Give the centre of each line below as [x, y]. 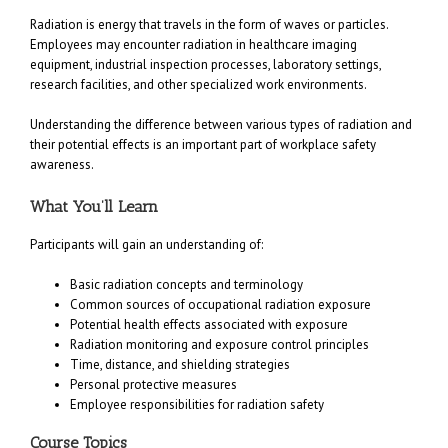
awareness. [62, 165]
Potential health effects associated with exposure [209, 325]
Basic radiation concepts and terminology [186, 285]
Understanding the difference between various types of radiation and [221, 125]
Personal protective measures [153, 385]
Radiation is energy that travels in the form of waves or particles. [209, 25]
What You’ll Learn [94, 207]
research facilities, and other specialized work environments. [198, 85]
